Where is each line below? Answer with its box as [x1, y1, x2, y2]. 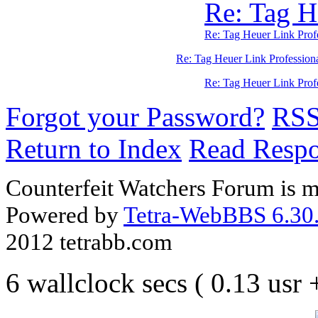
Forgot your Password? [6, 102, 265, 133]
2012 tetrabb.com [6, 228, 172, 255]
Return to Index [6, 133, 182, 165]
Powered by [6, 201, 124, 228]
